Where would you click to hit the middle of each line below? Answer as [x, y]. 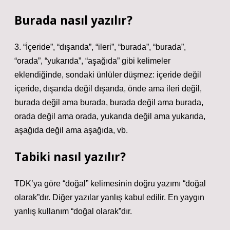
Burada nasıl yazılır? [73, 20]
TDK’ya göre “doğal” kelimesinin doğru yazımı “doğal [110, 184]
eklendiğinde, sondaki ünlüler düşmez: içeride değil [108, 75]
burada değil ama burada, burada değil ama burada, [109, 102]
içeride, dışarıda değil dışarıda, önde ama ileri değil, [108, 89]
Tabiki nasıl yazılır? [70, 157]
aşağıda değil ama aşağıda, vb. [71, 130]
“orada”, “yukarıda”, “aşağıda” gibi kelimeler [92, 61]
